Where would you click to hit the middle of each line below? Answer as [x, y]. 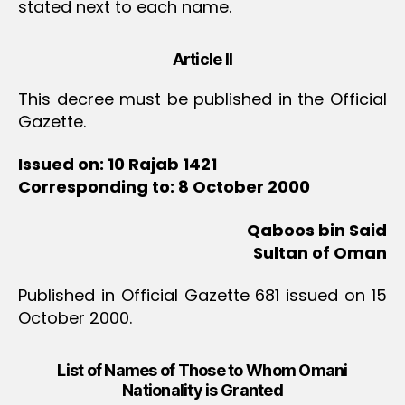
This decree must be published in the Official [202, 99]
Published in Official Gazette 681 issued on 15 [202, 296]
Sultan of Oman [320, 252]
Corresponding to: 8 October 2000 [164, 187]
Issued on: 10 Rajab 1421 [118, 165]
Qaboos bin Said [317, 230]
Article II [202, 59]
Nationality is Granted [202, 391]
